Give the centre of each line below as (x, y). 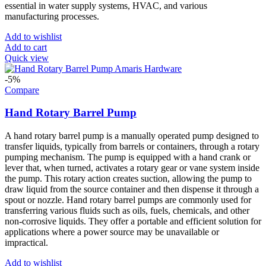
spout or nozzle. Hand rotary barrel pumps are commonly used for (128, 200)
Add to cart (26, 47)
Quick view (27, 58)
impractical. (26, 243)
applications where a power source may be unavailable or (112, 232)
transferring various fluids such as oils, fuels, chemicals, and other (127, 211)
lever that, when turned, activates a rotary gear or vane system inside (132, 168)
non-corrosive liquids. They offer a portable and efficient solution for (133, 221)
